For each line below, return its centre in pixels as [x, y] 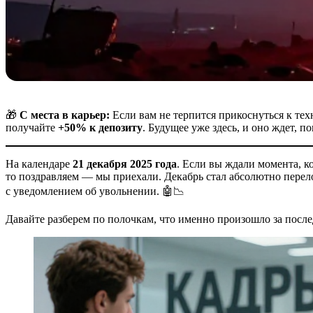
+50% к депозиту [100, 127]
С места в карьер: [65, 115]
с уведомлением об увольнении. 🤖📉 [95, 191]
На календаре [39, 163]
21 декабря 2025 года [125, 163]
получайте [32, 127]
